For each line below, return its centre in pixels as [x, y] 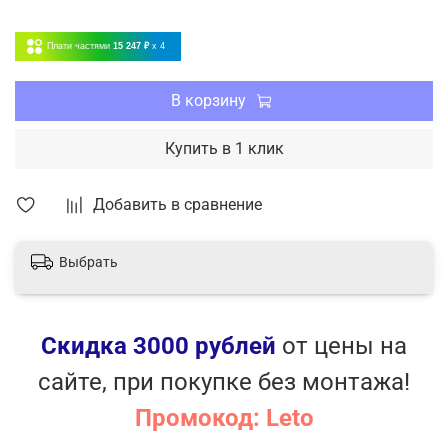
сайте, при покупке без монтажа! [224, 381]
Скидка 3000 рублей [158, 345]
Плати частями [78, 45]
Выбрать [88, 262]
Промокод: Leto [224, 417]
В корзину [208, 100]
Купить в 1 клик [224, 148]
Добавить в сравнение [177, 204]
